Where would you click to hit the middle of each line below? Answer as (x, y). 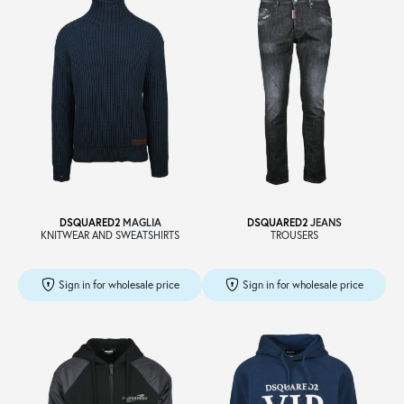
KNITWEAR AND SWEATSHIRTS (110, 234)
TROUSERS (294, 234)
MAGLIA (140, 222)
